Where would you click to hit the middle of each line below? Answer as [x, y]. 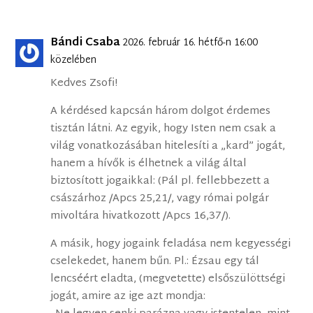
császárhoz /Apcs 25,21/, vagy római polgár [160, 199]
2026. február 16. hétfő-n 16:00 [191, 43]
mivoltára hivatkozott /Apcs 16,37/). [141, 217]
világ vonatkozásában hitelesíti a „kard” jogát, [168, 147]
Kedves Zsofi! [84, 84]
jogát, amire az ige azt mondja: [128, 297]
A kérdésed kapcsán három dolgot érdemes [161, 112]
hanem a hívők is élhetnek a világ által [149, 164]
